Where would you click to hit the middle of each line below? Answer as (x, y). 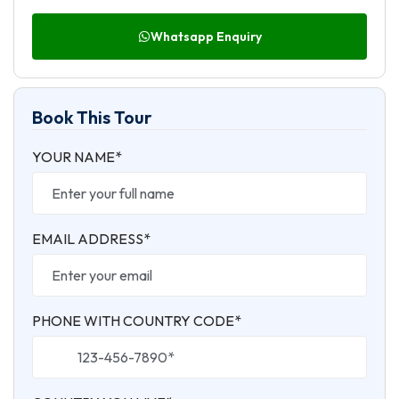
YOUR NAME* (77, 156)
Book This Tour (92, 117)
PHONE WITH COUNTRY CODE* (137, 320)
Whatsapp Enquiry (206, 36)
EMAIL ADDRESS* (91, 238)
